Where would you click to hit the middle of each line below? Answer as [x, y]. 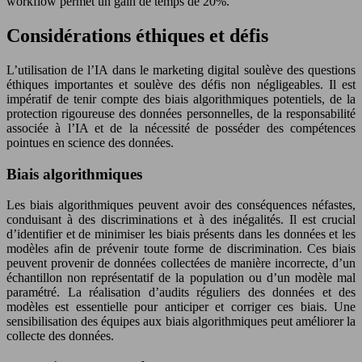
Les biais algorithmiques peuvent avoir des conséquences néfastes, [181, 205]
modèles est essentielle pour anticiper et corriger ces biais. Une [181, 307]
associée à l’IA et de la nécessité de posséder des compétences [181, 128]
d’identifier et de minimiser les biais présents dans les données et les [181, 234]
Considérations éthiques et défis [137, 35]
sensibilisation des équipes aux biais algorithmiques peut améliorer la [181, 322]
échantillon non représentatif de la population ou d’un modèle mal [181, 278]
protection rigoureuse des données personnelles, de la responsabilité [181, 113]
